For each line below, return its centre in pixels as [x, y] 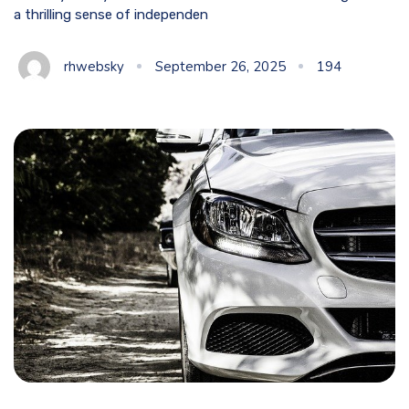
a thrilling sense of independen [111, 14]
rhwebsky [94, 66]
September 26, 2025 [220, 66]
